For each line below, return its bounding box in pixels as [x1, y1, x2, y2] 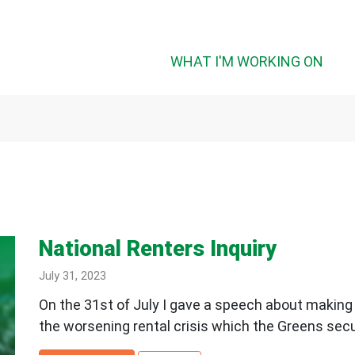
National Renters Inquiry [38, 236, 277, 262]
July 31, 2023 [38, 269, 106, 284]
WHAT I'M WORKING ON [170, 53, 323, 70]
